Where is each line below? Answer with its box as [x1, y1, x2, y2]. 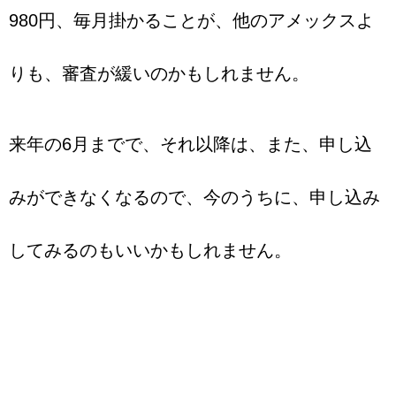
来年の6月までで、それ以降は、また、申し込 [9, 134, 372, 155]
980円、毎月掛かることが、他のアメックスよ [9, 11, 374, 31]
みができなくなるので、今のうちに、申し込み [9, 187, 380, 208]
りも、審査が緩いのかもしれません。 [9, 64, 309, 84]
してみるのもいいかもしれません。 [9, 240, 292, 261]
